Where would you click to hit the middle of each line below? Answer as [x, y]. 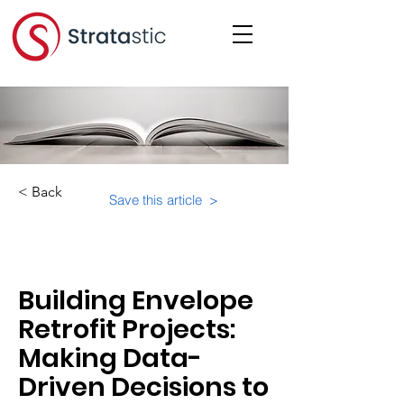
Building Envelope [136, 300]
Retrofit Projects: [127, 329]
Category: [60, 240]
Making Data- [110, 358]
